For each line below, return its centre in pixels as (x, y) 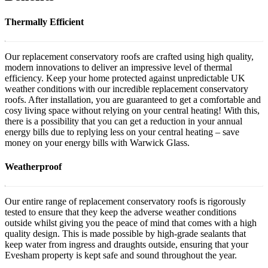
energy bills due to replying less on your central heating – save (122, 132)
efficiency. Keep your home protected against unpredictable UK (125, 78)
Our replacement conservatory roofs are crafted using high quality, (129, 57)
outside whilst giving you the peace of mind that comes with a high (131, 223)
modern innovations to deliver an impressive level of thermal (118, 68)
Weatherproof (33, 166)
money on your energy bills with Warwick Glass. (97, 143)
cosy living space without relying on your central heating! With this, (132, 111)
